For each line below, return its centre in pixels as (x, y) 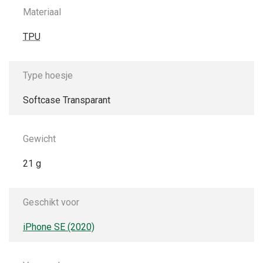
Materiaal (42, 12)
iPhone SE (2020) (59, 227)
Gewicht (39, 139)
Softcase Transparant (67, 100)
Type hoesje (48, 75)
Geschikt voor (51, 202)
